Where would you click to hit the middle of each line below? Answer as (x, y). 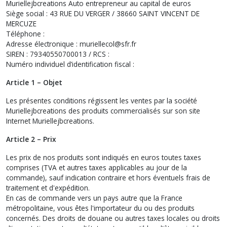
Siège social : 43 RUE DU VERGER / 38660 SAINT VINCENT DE (103, 13)
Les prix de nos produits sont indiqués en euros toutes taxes (104, 157)
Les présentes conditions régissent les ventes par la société (102, 100)
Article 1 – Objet (34, 82)
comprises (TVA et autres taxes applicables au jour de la (97, 167)
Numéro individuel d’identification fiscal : (70, 64)
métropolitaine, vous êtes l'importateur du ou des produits (100, 208)
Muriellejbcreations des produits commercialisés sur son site (103, 110)
